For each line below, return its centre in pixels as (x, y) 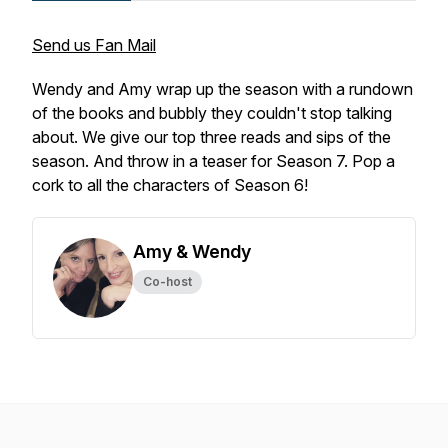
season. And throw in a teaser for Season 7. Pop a (213, 161)
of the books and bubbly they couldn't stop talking (212, 113)
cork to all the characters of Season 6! (170, 185)
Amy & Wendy (192, 251)
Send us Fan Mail (94, 45)
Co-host (167, 281)
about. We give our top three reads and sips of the (211, 137)
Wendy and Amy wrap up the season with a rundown (222, 89)
